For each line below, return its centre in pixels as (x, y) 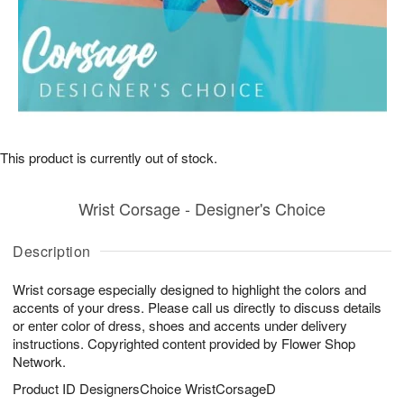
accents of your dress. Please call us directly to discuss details (197, 307)
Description (52, 251)
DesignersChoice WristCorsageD (178, 388)
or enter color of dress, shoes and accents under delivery (180, 325)
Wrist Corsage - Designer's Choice (202, 208)
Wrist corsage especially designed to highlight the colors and (189, 289)
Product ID (46, 388)
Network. (39, 361)
